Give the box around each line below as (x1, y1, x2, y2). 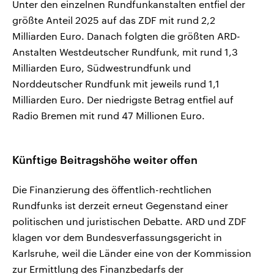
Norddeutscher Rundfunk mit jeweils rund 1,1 (12, 78, 220, 90)
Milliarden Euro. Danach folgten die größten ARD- (12, 30, 240, 42)
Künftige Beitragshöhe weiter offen (12, 153, 198, 167)
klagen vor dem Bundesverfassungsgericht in (12, 231, 222, 243)
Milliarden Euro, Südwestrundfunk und (12, 62, 191, 74)
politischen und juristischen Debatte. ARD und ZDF (12, 215, 246, 228)
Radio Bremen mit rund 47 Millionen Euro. (12, 109, 205, 122)
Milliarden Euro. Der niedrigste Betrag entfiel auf (12, 94, 234, 106)
